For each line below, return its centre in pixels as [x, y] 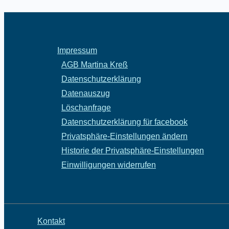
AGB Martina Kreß [95, 65]
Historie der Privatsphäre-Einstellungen [133, 151]
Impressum [77, 51]
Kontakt [51, 221]
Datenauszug [86, 94]
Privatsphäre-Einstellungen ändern [124, 136]
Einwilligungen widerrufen [109, 165]
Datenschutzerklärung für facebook [124, 122]
